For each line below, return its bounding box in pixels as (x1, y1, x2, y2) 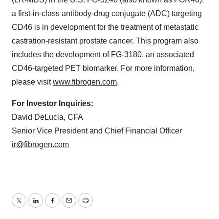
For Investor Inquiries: (12, 99, 93, 108)
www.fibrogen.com (53, 78, 117, 86)
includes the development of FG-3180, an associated (12, 50, 194, 59)
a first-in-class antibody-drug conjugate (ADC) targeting (12, 9, 202, 18)
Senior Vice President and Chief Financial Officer (12, 127, 182, 135)
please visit (12, 78, 53, 86)
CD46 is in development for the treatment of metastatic (12, 23, 198, 31)
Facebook (51, 202, 87, 211)
